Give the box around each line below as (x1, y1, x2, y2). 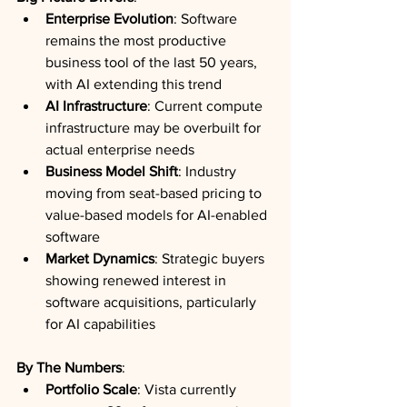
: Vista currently (137, 382, 240, 397)
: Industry (178, 164, 240, 179)
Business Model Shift (45, 164, 178, 179)
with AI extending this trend (45, 76, 222, 92)
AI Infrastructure (45, 98, 147, 114)
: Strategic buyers (154, 251, 268, 266)
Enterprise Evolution (45, 11, 174, 26)
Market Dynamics (45, 251, 154, 266)
